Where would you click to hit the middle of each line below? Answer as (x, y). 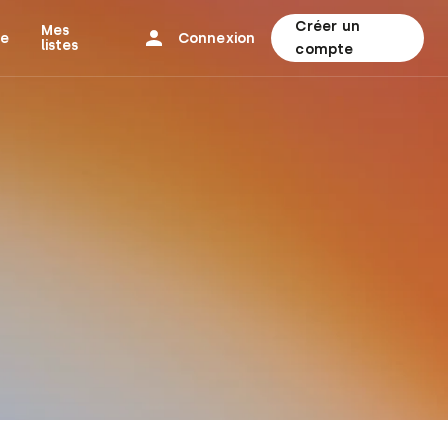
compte (324, 49)
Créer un (327, 26)
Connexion (216, 38)
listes (60, 45)
